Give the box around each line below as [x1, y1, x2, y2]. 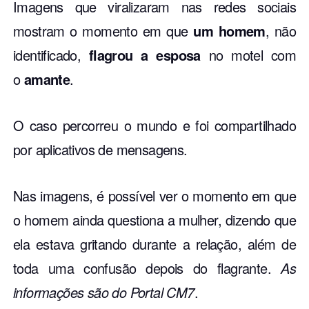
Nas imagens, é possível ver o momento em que [12, 185, 297, 206]
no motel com [200, 44, 297, 65]
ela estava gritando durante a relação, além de [12, 233, 297, 254]
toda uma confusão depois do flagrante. [12, 257, 281, 278]
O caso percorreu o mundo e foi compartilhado [12, 114, 297, 135]
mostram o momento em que [12, 20, 194, 41]
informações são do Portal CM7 [12, 281, 195, 302]
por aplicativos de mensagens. [12, 139, 191, 159]
